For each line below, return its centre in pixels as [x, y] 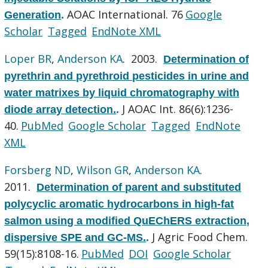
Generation [33, 15]
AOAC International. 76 [125, 14]
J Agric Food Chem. [200, 237]
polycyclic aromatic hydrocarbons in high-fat [119, 204]
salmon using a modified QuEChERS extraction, [127, 220]
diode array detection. [60, 109]
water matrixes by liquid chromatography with [122, 92]
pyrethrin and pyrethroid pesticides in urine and [127, 76]
